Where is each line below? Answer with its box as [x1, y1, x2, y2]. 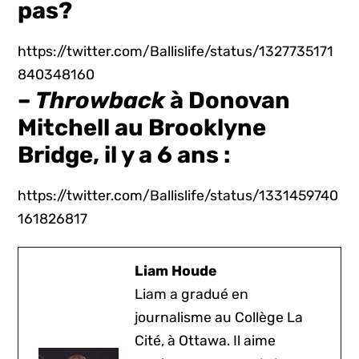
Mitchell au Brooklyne [18, 114, 267, 142]
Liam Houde [135, 263, 217, 280]
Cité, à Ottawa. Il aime [135, 333, 276, 349]
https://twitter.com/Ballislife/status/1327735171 [18, 43, 334, 60]
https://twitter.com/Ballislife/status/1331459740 [18, 188, 339, 204]
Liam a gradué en [135, 286, 249, 303]
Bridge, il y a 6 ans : [18, 141, 231, 169]
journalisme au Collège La [135, 309, 304, 326]
